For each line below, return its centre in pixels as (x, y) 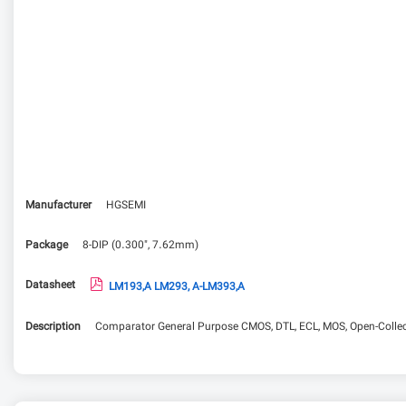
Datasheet (50, 285)
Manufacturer (58, 206)
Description (53, 327)
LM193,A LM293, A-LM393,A (177, 287)
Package (47, 246)
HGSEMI (126, 206)
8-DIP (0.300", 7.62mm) (140, 246)
